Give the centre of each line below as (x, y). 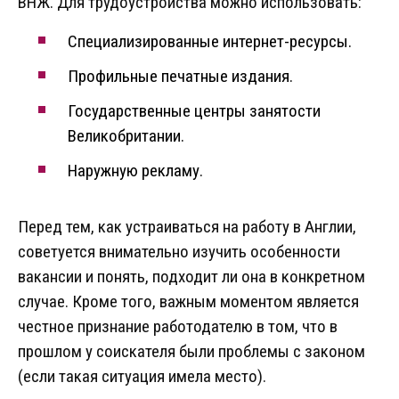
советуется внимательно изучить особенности (179, 252)
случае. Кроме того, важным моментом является (188, 302)
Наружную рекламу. (135, 171)
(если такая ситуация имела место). (142, 377)
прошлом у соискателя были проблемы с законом (191, 352)
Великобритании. (126, 136)
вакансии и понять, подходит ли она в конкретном (191, 277)
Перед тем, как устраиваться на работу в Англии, (187, 227)
